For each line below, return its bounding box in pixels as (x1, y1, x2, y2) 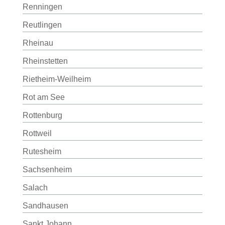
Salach (22, 183, 48, 192)
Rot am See (22, 93, 65, 101)
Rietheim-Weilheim (22, 75, 91, 83)
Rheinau (22, 39, 53, 47)
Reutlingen (22, 21, 62, 29)
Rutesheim (22, 147, 61, 156)
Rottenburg (22, 111, 62, 120)
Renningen (22, 3, 62, 11)
